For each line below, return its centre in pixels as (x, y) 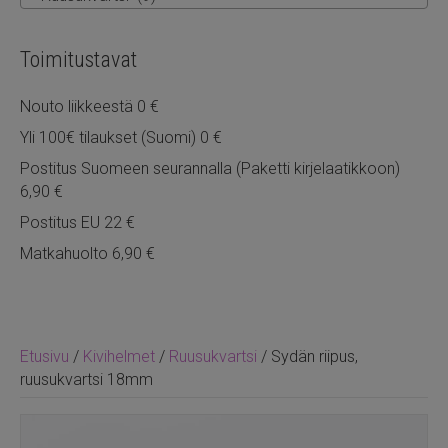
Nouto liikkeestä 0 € (89, 106)
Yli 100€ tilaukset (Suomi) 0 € (121, 137)
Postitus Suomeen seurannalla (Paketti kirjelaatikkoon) (210, 168)
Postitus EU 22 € (77, 222)
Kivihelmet (119, 356)
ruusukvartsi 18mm (86, 379)
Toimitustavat (78, 59)
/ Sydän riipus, (307, 356)
